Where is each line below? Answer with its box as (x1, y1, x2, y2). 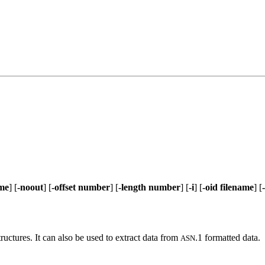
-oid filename (202, 182, 254, 193)
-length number (118, 182, 180, 193)
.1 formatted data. (195, 232, 263, 243)
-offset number (51, 182, 110, 193)
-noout (17, 182, 43, 193)
